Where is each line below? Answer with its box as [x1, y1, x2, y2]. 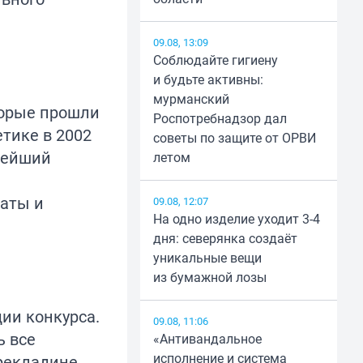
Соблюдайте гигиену [152, 51, 278, 70]
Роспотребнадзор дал [152, 109, 287, 128]
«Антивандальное [152, 330, 262, 348]
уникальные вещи [152, 249, 262, 267]
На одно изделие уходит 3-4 [152, 210, 320, 228]
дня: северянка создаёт [152, 229, 297, 248]
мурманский [152, 90, 229, 109]
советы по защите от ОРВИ [152, 129, 316, 147]
